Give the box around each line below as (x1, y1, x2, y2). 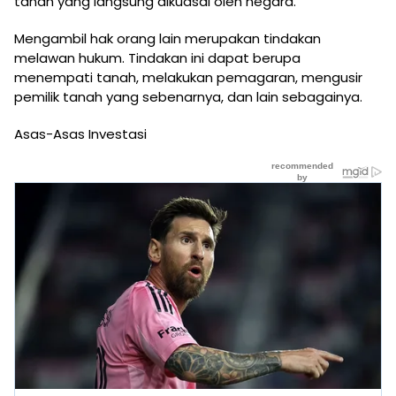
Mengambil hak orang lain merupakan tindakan (14, 28, 321, 48)
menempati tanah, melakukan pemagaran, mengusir (14, 67, 362, 87)
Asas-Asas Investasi (14, 124, 147, 143)
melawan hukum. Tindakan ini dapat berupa (14, 48, 301, 67)
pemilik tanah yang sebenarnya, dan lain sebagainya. (14, 87, 362, 106)
